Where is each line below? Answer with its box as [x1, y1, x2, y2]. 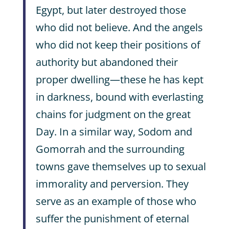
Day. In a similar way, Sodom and [35, 125, 192, 139]
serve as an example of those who [35, 194, 196, 208]
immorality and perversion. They [35, 177, 189, 191]
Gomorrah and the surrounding [35, 142, 185, 156]
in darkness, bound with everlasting [35, 90, 203, 104]
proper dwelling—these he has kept [35, 73, 203, 86]
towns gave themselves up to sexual [35, 159, 206, 173]
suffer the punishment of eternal [35, 212, 189, 225]
